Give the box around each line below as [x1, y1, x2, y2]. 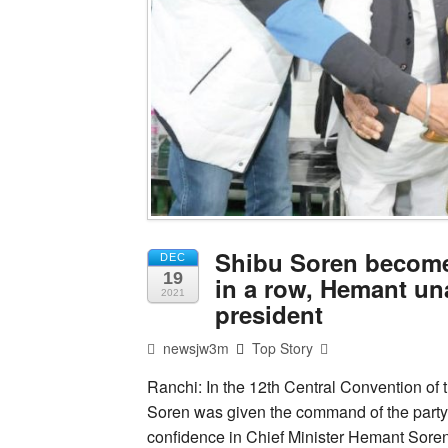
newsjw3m [159, 338, 230, 359]
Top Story [252, 338, 314, 359]
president [215, 297, 323, 332]
